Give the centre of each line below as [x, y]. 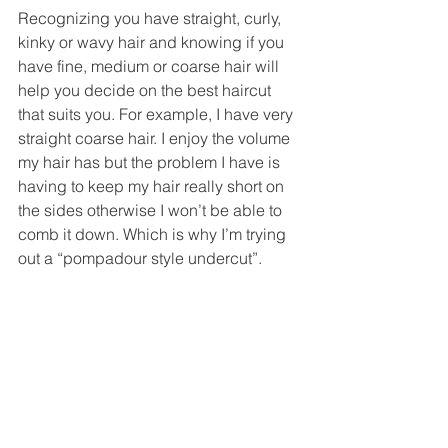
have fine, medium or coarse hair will [150, 65]
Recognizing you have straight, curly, [151, 17]
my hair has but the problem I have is [151, 161]
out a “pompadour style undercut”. [142, 257]
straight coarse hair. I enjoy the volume [156, 137]
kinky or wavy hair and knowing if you [153, 41]
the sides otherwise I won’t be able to [152, 209]
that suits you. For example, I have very [157, 113]
